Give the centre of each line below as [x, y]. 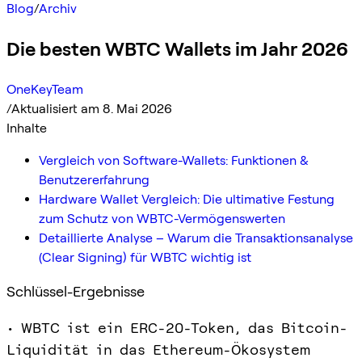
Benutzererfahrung [94, 179]
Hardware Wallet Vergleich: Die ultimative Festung [187, 199]
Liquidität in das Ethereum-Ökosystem [158, 349]
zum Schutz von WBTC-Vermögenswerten [162, 218]
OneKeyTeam [45, 89]
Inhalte [27, 128]
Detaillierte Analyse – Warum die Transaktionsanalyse [196, 238]
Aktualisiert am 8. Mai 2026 [92, 108]
